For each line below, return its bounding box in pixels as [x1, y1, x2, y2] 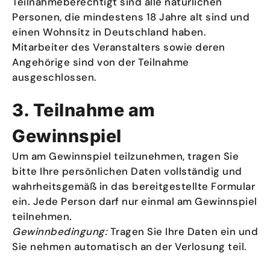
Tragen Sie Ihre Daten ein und [107, 225, 258, 238]
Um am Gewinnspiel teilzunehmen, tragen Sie [12, 149, 239, 163]
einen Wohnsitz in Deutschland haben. [12, 25, 206, 39]
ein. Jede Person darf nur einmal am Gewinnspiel [12, 195, 257, 208]
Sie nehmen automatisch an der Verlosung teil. [12, 240, 247, 253]
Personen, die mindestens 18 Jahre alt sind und [12, 10, 250, 24]
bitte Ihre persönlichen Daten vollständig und [12, 165, 242, 178]
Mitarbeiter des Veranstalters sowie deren [12, 40, 225, 54]
